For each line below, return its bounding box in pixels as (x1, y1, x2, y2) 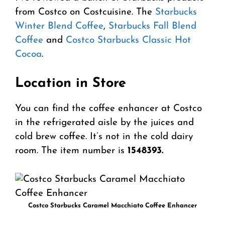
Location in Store (15, 77, 126, 91)
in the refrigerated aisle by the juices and (15, 118, 194, 128)
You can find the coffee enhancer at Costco (15, 104, 202, 114)
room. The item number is (15, 146, 128, 156)
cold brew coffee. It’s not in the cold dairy (15, 132, 193, 142)
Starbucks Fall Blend (108, 21, 196, 31)
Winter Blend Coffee (15, 21, 103, 31)
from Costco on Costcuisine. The (15, 7, 155, 17)
